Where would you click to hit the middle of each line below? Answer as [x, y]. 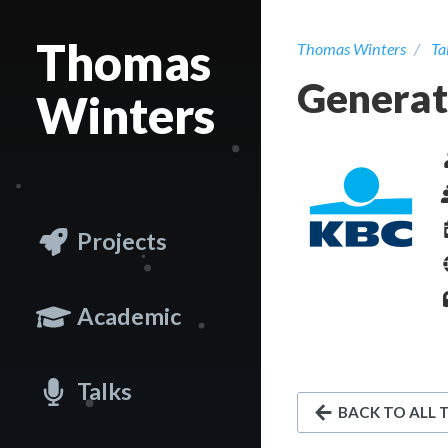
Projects [122, 241]
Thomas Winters [351, 48]
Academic [129, 316]
